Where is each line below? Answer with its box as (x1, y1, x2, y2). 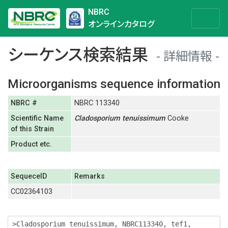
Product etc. (10, 140, 52, 149)
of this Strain (10, 125, 54, 133)
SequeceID (10, 172, 47, 181)
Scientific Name (10, 114, 64, 123)
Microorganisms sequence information (8, 77, 220, 91)
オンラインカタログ (88, 19, 154, 29)
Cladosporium (74, 114, 120, 123)
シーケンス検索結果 (8, 45, 148, 65)
